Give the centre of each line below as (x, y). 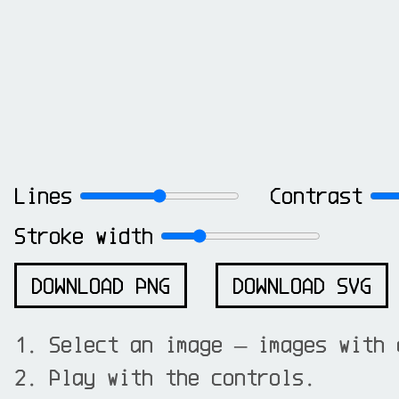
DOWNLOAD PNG (101, 285)
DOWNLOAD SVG (302, 285)
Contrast (316, 195)
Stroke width (84, 236)
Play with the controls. (182, 377)
